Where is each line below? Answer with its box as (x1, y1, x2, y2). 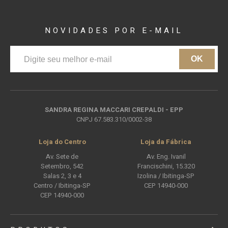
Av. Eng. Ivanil (146, 152, 186, 162)
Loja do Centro (38, 137, 86, 147)
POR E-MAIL (115, 25, 183, 37)
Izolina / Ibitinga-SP (137, 171, 194, 181)
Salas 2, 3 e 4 (43, 171, 81, 181)
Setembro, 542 (41, 161, 83, 172)
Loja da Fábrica (140, 137, 191, 147)
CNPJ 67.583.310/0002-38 (76, 115, 152, 125)
